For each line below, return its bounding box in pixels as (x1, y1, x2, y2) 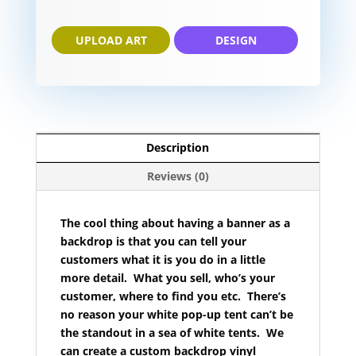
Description (146, 140, 210, 156)
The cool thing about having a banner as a (60, 215, 290, 231)
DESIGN (215, 33, 257, 48)
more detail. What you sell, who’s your (60, 270, 275, 286)
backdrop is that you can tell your (60, 234, 246, 250)
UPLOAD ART (75, 33, 147, 48)
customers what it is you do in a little (60, 252, 265, 268)
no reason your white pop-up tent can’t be (60, 307, 293, 323)
